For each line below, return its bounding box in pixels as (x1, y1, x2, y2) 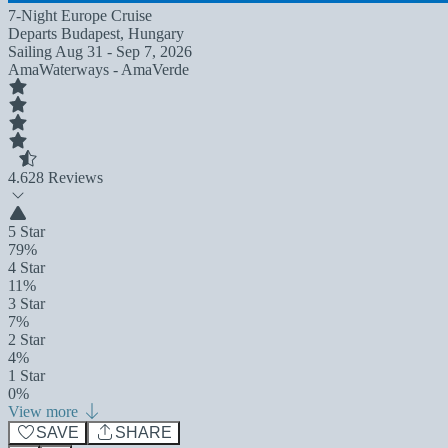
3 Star (8, 295, 45, 312)
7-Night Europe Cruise (8, 7, 152, 24)
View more (8, 403, 82, 420)
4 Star (8, 259, 45, 276)
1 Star (8, 367, 45, 384)
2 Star (8, 331, 45, 348)
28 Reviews (28, 169, 103, 186)
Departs (8, 25, 61, 42)
